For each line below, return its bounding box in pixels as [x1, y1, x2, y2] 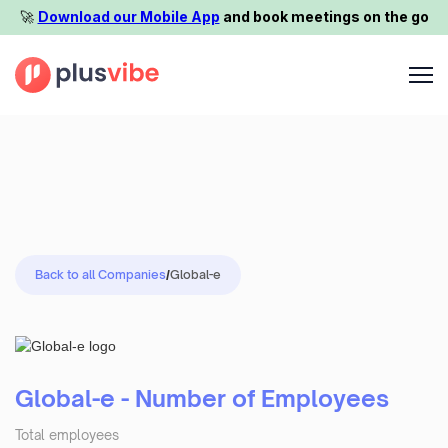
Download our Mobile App [37, 8, 220, 26]
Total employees [15, 426, 119, 443]
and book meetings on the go [219, 8, 429, 26]
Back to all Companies [35, 266, 166, 282]
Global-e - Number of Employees [15, 383, 389, 412]
